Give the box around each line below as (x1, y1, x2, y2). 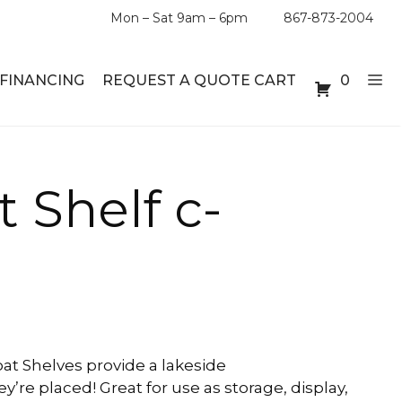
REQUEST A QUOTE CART (102, 71, 296, 89)
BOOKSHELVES (163, 213, 270, 231)
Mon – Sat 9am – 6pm (110, 10, 248, 26)
